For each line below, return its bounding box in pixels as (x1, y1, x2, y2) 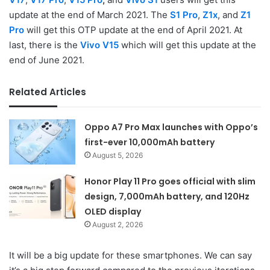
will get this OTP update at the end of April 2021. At (24, 24, 242, 36)
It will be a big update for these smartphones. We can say (9, 249, 252, 261)
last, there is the (9, 39, 80, 51)
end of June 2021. (9, 54, 84, 66)
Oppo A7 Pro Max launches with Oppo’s (84, 121, 259, 133)
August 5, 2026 (92, 150, 143, 160)
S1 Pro (170, 8, 198, 20)
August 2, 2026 (92, 219, 143, 229)
